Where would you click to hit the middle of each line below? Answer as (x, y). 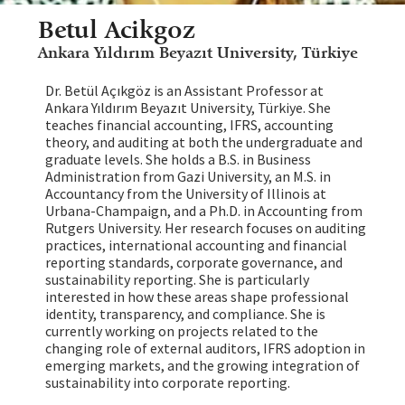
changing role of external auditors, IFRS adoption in (205, 348)
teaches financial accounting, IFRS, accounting (189, 124)
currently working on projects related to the (181, 330)
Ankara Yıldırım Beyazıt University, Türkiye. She (188, 107)
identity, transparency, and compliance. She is (185, 313)
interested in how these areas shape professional (197, 296)
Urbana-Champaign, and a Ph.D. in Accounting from (203, 210)
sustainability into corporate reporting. (167, 382)
